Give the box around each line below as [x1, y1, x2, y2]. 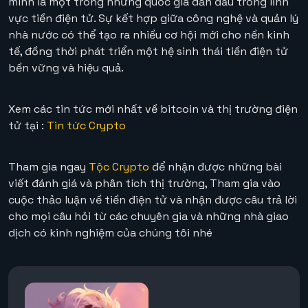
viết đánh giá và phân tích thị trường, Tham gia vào [8, 175, 280, 190]
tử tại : [8, 118, 47, 133]
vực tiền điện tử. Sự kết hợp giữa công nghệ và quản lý [8, 10, 298, 25]
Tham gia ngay [8, 159, 89, 174]
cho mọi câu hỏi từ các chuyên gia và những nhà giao [8, 208, 289, 223]
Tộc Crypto [89, 159, 149, 174]
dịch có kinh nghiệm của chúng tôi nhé [8, 225, 212, 240]
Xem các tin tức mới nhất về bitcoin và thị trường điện [8, 101, 298, 116]
